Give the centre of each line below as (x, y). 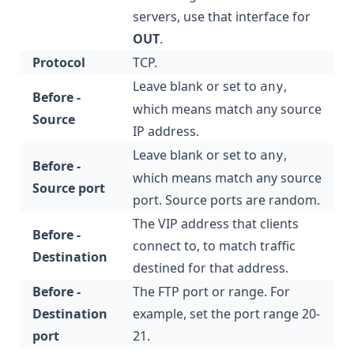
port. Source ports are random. (226, 200)
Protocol (59, 62)
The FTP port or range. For (211, 291)
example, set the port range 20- (226, 313)
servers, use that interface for (222, 16)
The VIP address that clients (216, 223)
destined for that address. (211, 267)
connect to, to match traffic (214, 245)
